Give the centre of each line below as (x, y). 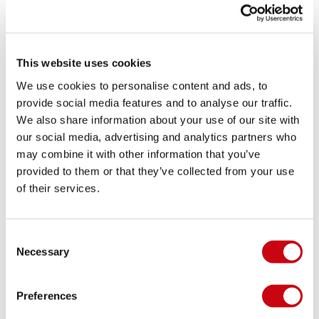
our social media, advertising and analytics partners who (156, 137)
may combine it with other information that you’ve (138, 154)
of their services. (58, 188)
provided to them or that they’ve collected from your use (155, 171)
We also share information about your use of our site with (158, 120)
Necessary (43, 251)
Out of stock (34, 202)
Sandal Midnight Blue (73, 162)
